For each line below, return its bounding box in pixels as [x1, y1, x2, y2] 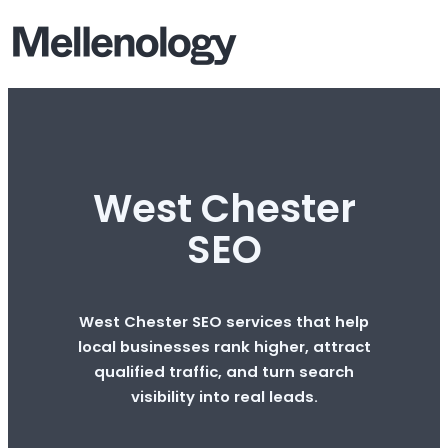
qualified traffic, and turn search [94, 360, 354, 382]
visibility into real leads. [130, 385, 318, 407]
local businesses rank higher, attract [77, 335, 371, 357]
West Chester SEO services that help [79, 310, 369, 332]
